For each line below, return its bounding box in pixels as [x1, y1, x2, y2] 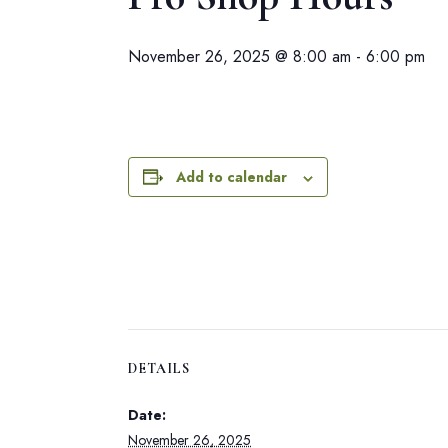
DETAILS [128, 360, 190, 377]
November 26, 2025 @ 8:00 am [128, 45, 351, 68]
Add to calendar [176, 167, 287, 187]
